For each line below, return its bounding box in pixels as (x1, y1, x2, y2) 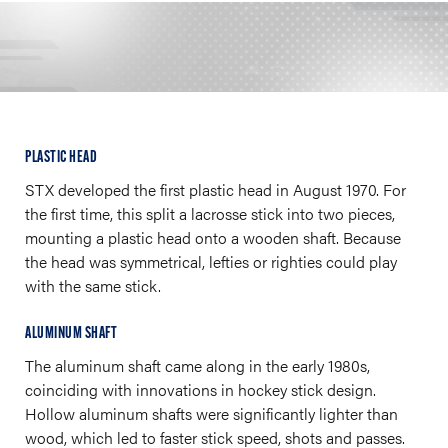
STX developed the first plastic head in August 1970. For (25, 178, 406, 201)
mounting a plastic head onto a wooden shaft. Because (25, 226, 401, 249)
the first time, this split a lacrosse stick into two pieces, (25, 202, 395, 225)
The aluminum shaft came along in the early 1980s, (25, 354, 370, 377)
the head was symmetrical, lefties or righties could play (25, 250, 397, 273)
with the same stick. (25, 274, 161, 297)
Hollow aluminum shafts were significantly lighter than (25, 402, 398, 425)
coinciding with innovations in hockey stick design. (25, 378, 376, 401)
